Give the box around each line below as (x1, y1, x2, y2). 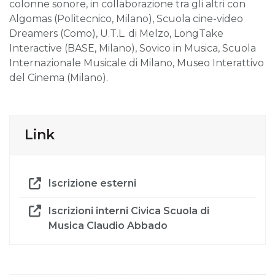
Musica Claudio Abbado (48, 219, 168, 231)
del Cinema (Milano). (9, 71, 108, 83)
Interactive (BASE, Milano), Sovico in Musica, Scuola (9, 42, 256, 54)
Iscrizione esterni (48, 177, 136, 189)
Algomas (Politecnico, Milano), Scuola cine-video (9, 12, 243, 25)
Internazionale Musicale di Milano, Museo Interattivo (9, 56, 264, 69)
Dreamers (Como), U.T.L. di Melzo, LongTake (9, 27, 223, 39)
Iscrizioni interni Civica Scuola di (48, 204, 209, 217)
